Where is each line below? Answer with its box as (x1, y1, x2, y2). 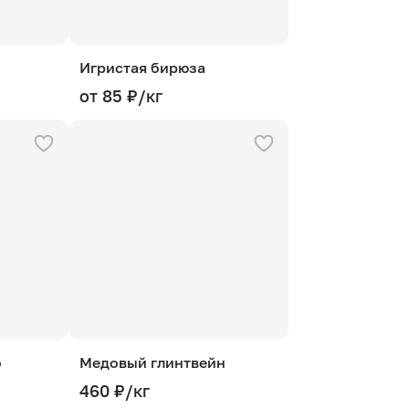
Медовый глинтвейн (79, 353, 225, 372)
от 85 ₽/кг (79, 86, 163, 106)
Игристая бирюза (79, 58, 205, 77)
